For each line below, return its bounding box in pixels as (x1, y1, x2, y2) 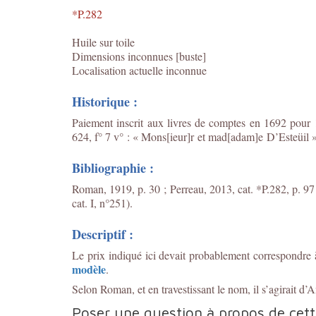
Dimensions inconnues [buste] (72, 49, 206, 63)
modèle (72, 261, 106, 277)
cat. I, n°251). (72, 195, 133, 210)
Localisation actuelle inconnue (72, 63, 207, 78)
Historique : (72, 92, 138, 111)
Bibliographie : (72, 159, 154, 177)
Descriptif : (72, 225, 133, 243)
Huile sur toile (72, 35, 135, 49)
